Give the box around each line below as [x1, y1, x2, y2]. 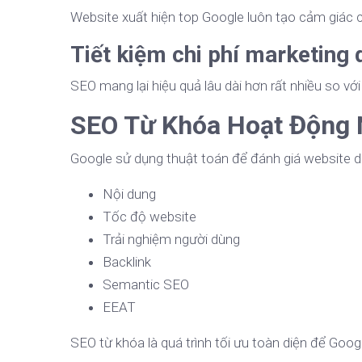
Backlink [103, 254, 151, 271]
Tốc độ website [103, 208, 196, 225]
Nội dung [103, 186, 156, 203]
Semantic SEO [103, 276, 189, 293]
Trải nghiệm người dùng [103, 231, 240, 248]
